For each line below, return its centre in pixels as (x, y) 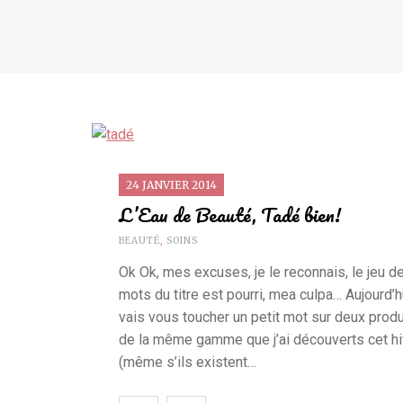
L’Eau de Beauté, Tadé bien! (230, 215)
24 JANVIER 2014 (171, 185)
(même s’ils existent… (188, 363)
